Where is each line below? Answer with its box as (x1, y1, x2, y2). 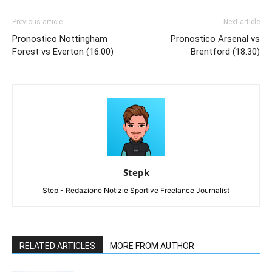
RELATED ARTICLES (19, 240, 95, 251)
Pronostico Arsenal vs (171, 33, 260, 44)
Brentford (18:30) (191, 46, 260, 57)
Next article (223, 17, 260, 26)
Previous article (12, 17, 63, 26)
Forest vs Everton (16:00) (12, 46, 114, 57)
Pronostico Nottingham (12, 33, 107, 44)
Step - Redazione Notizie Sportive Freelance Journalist (42, 185, 229, 195)
